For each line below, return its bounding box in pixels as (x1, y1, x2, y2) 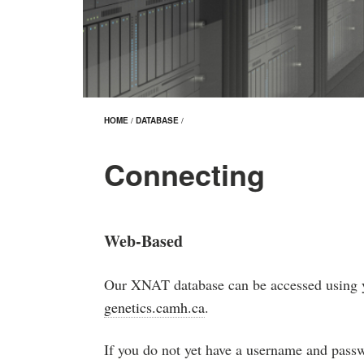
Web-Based (104, 228, 184, 253)
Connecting (104, 152, 265, 195)
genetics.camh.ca (104, 297, 206, 317)
